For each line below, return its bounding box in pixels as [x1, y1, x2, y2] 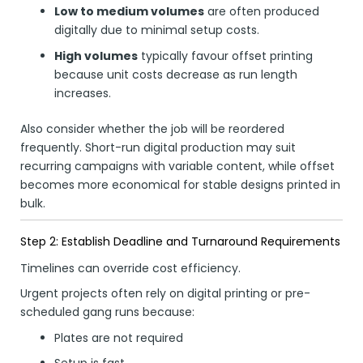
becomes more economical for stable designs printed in [20, 176, 340, 193]
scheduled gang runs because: [20, 304, 194, 321]
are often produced [204, 3, 319, 20]
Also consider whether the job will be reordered [20, 120, 284, 137]
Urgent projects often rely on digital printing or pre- [20, 285, 310, 302]
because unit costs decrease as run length [54, 66, 297, 83]
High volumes [54, 47, 138, 64]
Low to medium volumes [54, 3, 204, 20]
